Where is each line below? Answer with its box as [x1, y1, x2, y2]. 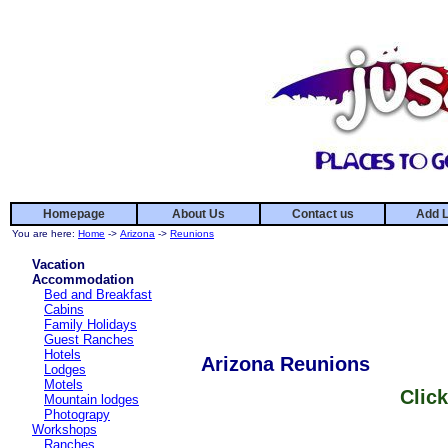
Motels [44, 377, 83, 393]
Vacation [32, 257, 85, 273]
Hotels [44, 347, 81, 363]
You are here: [12, 228, 78, 239]
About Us [172, 207, 225, 221]
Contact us [291, 207, 354, 221]
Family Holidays [44, 317, 137, 333]
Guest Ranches [44, 332, 134, 348]
